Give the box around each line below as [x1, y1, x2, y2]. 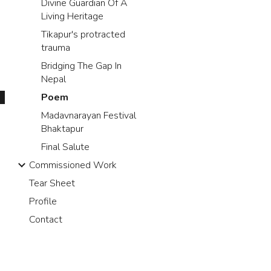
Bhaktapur [41, 122, 83, 135]
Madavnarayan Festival [41, 109, 136, 122]
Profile [29, 195, 57, 208]
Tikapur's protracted [41, 28, 125, 41]
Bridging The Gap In [41, 59, 122, 73]
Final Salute [41, 140, 90, 154]
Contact [29, 213, 62, 226]
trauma [41, 41, 70, 54]
